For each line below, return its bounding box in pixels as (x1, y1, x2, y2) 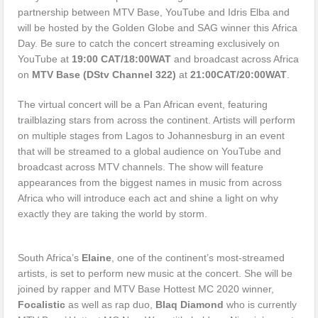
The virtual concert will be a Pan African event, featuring (18, 98, 268, 110)
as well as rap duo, (65, 298, 156, 310)
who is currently (224, 298, 297, 310)
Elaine (82, 251, 112, 263)
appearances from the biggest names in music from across (18, 176, 283, 188)
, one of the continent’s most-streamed (111, 251, 285, 263)
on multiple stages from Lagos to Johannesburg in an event (18, 129, 285, 141)
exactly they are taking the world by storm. (18, 207, 208, 219)
